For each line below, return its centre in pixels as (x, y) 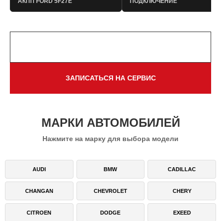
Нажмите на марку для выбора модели (110, 139)
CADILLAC (182, 169)
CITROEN (39, 213)
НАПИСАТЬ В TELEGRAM (110, 47)
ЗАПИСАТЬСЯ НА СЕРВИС (110, 78)
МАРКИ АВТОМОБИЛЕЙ (110, 123)
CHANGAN (39, 191)
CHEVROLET (110, 191)
